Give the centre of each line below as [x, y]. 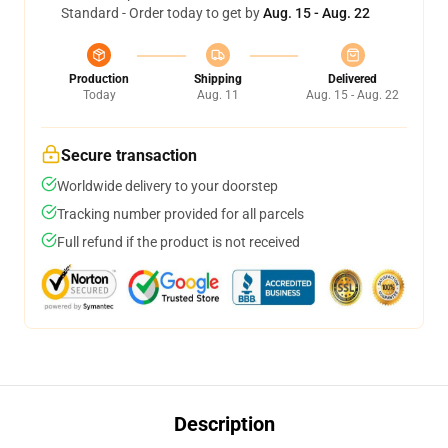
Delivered [352, 79]
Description [224, 424]
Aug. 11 [217, 95]
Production [99, 79]
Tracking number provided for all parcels [180, 214]
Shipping [217, 79]
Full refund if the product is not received [178, 242]
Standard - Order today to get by [162, 13]
